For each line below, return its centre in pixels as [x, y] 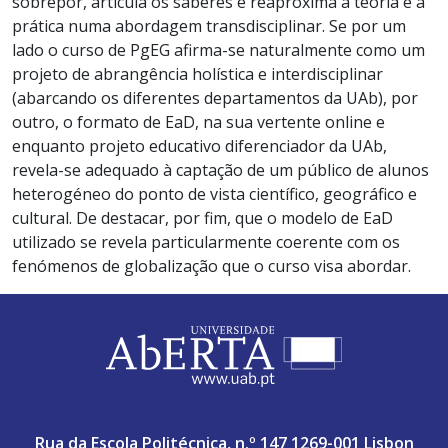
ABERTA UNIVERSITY [224, 409]
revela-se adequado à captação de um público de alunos [220, 170]
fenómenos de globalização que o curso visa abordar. [211, 266]
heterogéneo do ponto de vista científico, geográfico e [214, 194]
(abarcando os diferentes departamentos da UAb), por [215, 98]
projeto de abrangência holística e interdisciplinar [197, 74]
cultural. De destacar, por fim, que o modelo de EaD [202, 218]
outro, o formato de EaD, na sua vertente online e [198, 122]
